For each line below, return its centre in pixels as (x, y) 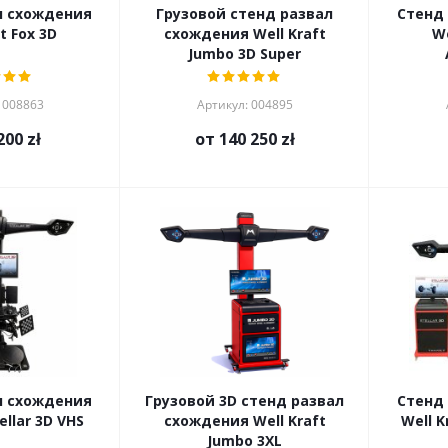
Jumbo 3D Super (244, 53)
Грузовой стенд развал (244, 13)
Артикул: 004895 (244, 104)
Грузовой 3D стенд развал (244, 400)
